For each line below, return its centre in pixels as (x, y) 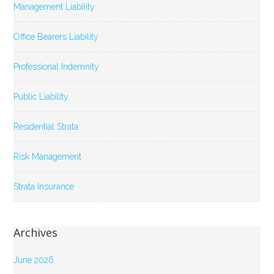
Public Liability (41, 97)
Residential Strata (46, 127)
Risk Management (48, 157)
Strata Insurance (44, 187)
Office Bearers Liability (56, 37)
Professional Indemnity (57, 67)
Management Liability (54, 7)
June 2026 (34, 260)
